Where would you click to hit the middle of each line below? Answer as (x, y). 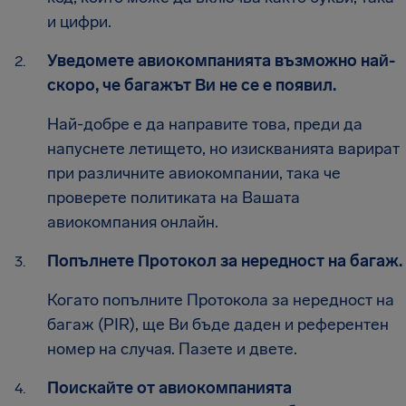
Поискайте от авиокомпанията (169, 387)
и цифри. (79, 21)
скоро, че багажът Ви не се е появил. (192, 85)
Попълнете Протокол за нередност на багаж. (225, 261)
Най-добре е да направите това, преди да (205, 124)
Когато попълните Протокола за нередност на (221, 300)
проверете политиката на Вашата (174, 197)
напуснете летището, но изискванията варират (223, 148)
